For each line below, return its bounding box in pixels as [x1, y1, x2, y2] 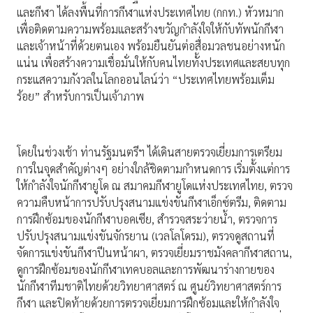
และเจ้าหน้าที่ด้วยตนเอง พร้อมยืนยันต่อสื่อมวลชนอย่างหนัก [17, 38, 285, 54]
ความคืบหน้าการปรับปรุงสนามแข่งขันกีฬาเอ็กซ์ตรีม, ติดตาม [17, 195, 286, 210]
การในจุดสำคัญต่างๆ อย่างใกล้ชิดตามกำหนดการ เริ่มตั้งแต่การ [17, 161, 290, 177]
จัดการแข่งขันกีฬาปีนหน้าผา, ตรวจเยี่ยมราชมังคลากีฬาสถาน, [17, 245, 292, 261]
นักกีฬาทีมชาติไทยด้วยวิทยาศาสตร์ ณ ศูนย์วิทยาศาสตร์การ [17, 279, 282, 294]
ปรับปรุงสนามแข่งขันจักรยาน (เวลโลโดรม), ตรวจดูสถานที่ [17, 228, 275, 244]
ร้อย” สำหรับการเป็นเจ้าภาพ [17, 89, 144, 104]
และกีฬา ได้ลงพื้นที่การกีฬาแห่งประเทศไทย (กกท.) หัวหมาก [17, 5, 284, 20]
